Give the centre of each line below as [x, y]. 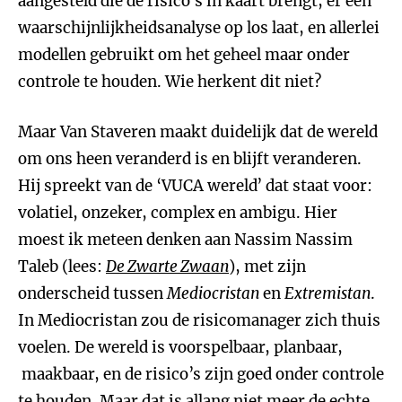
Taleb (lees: [62, 267]
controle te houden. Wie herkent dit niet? [170, 82]
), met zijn [267, 267]
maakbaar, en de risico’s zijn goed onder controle [201, 374]
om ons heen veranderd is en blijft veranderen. [190, 159]
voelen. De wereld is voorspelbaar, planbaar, [180, 347]
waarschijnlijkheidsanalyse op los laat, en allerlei [199, 28]
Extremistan [328, 293]
